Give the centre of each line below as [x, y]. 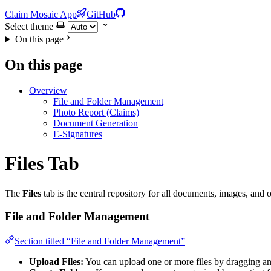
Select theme [29, 26]
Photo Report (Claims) [96, 112]
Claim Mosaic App [41, 14]
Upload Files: [56, 262]
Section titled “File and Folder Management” [100, 241]
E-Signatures [78, 134]
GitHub [101, 14]
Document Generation [96, 123]
